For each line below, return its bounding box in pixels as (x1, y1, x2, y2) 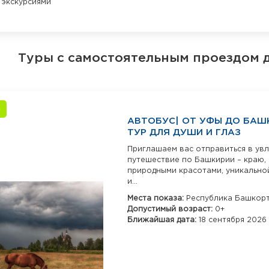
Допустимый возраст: (127, 206, 215, 213)
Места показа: (127, 195, 186, 202)
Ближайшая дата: (127, 217, 199, 223)
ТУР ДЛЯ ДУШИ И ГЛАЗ (127, 128, 241, 136)
